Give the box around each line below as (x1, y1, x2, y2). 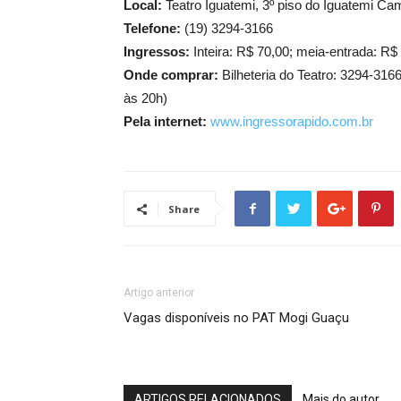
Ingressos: (124, 44, 190, 59)
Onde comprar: (124, 67, 218, 82)
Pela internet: (124, 114, 210, 129)
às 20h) (124, 90, 167, 106)
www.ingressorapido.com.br (210, 114, 373, 129)
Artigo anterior (124, 286, 194, 299)
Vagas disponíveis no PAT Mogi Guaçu (124, 310, 349, 326)
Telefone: (124, 21, 181, 36)
